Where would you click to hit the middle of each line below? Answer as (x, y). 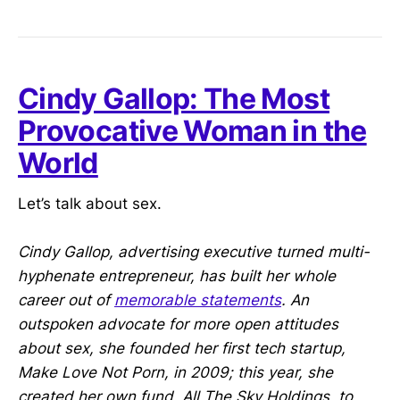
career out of (66, 300)
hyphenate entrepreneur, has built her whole (177, 276)
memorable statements (198, 300)
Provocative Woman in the (192, 131)
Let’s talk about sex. (90, 203)
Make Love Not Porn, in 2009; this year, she (175, 373)
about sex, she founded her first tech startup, (182, 349)
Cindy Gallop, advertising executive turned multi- (194, 252)
